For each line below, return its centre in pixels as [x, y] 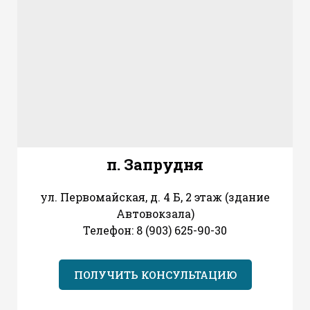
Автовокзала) [155, 213]
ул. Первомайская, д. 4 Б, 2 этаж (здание [155, 197]
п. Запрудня [155, 164]
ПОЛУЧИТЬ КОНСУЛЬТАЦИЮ [155, 274]
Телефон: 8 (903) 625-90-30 [155, 230]
